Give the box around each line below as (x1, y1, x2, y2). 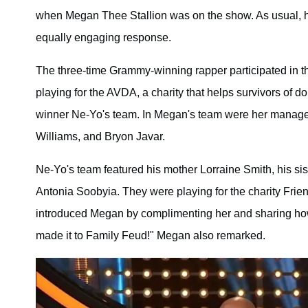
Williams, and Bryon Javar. (36, 130, 165, 142)
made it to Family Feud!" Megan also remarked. (36, 229, 265, 241)
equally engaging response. (36, 31, 171, 43)
